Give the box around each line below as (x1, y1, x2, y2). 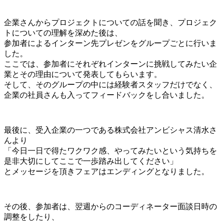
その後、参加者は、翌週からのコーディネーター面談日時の (4, 202, 217, 211)
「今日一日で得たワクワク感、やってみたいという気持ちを (4, 146, 217, 155)
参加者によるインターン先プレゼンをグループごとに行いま (4, 38, 217, 47)
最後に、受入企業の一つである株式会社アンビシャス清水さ (4, 125, 217, 134)
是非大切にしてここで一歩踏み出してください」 (4, 156, 178, 165)
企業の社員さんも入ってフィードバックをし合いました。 (4, 90, 209, 99)
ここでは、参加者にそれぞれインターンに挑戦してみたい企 (4, 59, 217, 68)
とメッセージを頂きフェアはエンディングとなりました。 (4, 167, 209, 176)
